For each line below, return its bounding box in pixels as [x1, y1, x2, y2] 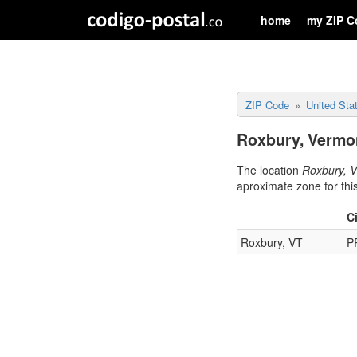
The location [237, 162, 302, 178]
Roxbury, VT [241, 234, 303, 250]
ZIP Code [245, 97, 289, 112]
